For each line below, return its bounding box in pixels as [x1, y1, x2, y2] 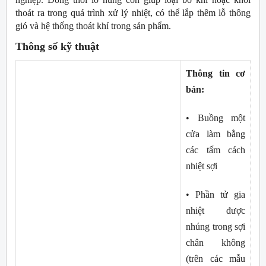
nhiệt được [186, 205, 245, 216]
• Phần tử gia [186, 189, 245, 200]
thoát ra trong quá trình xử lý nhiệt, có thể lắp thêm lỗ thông [15, 8, 251, 18]
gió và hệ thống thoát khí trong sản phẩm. [15, 21, 173, 31]
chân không [186, 237, 245, 248]
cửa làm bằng [186, 129, 245, 139]
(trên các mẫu [186, 254, 245, 264]
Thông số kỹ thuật [15, 40, 99, 53]
